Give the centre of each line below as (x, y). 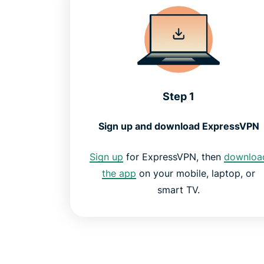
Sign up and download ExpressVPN (179, 126)
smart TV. (179, 189)
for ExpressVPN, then (173, 156)
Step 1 (179, 96)
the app (119, 173)
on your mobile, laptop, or (196, 173)
